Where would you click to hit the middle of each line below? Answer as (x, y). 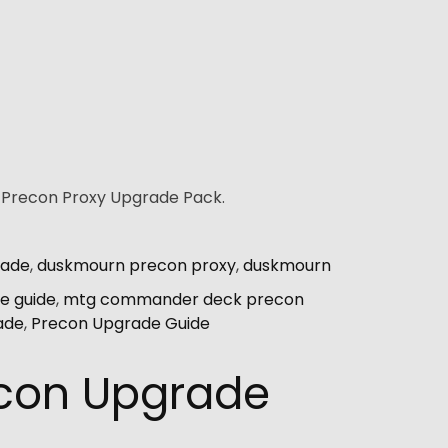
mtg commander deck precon (183, 299)
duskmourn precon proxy (136, 265)
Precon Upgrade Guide (120, 323)
